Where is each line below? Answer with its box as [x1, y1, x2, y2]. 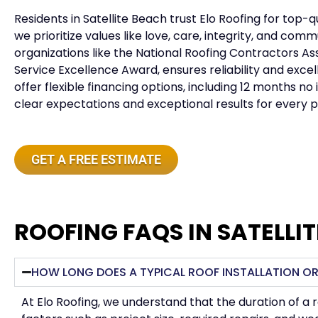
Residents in [14, 11, 83, 28]
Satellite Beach [83, 11, 170, 28]
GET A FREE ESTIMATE [31, 152, 161, 168]
